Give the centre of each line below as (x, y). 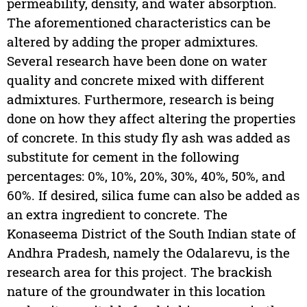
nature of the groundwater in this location (136, 291)
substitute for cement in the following (123, 156)
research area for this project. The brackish (139, 271)
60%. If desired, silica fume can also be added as (153, 195)
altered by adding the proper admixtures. (132, 41)
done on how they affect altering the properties (151, 118)
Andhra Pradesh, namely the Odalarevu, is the (148, 252)
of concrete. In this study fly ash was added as (148, 137)
